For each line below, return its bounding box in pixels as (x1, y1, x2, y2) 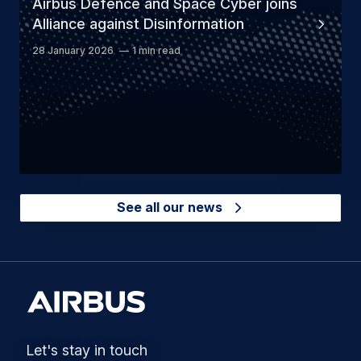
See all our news (116, 199, 226, 216)
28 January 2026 (32, 44, 114, 57)
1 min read (132, 44, 180, 57)
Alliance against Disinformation (32, 15, 244, 33)
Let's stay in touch (26, 342, 147, 359)
